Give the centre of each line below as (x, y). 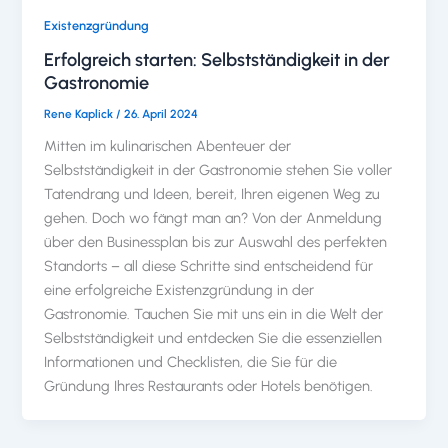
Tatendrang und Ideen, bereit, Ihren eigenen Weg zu (212, 194)
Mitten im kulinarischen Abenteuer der (168, 146)
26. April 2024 (161, 113)
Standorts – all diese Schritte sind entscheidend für (209, 266)
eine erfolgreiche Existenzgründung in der (179, 290)
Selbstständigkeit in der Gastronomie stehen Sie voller (218, 170)
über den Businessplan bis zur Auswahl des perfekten (216, 242)
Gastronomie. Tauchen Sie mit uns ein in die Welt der (214, 314)
